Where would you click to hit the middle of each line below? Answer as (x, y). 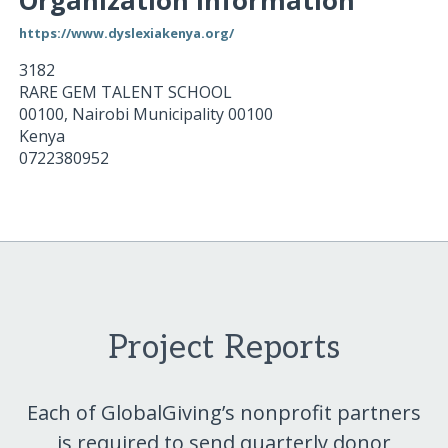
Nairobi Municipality (147, 113)
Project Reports (224, 347)
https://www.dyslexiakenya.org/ (126, 32)
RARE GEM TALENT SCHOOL (125, 91)
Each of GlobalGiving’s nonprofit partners (224, 412)
